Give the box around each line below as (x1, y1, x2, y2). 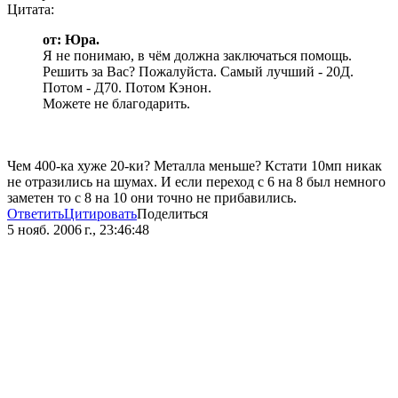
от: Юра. (43, 32, 99, 48)
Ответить (7, 206, 64, 222)
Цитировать (64, 206, 137, 222)
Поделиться (137, 206, 208, 222)
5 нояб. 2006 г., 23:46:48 (7, 222, 149, 238)
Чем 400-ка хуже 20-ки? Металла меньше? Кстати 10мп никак (7, 158, 382, 174)
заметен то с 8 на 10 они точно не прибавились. (7, 190, 297, 206)
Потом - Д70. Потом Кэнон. (43, 80, 211, 96)
